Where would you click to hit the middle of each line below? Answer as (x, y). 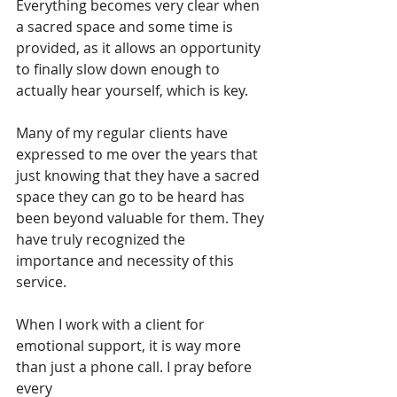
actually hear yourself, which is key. (132, 91)
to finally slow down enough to (120, 70)
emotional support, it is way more (130, 346)
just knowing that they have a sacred (140, 176)
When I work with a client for (112, 325)
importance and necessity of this (127, 261)
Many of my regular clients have (124, 133)
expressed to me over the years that (139, 155)
